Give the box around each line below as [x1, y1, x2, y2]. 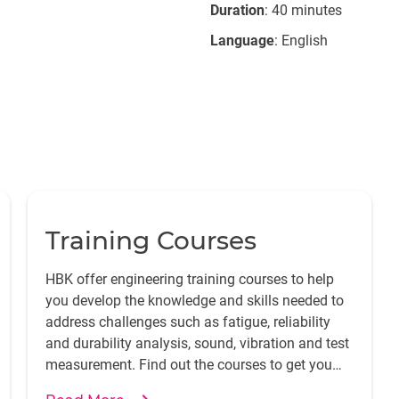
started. [45, 378, 93, 395]
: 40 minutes [265, 2, 342, 19]
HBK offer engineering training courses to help [45, 271, 334, 288]
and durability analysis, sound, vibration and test [45, 335, 349, 352]
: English [274, 32, 328, 49]
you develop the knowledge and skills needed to [45, 292, 344, 309]
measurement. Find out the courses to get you [45, 356, 332, 373]
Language [210, 32, 274, 49]
